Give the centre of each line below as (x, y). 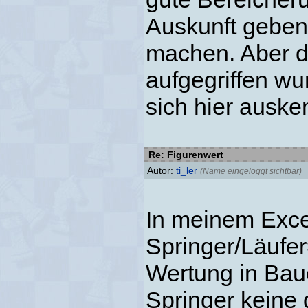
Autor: (162, 170)
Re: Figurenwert (185, 155)
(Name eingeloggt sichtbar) (251, 171)
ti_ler (187, 170)
